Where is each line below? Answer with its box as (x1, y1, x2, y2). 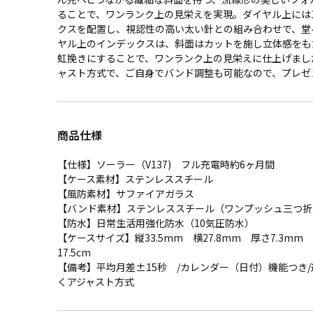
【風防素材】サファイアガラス (57, 187, 194, 201)
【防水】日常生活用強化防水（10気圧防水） (57, 216, 254, 230)
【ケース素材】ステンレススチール (57, 172, 213, 186)
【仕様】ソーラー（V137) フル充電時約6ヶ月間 (57, 157, 275, 171)
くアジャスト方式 (57, 275, 134, 289)
